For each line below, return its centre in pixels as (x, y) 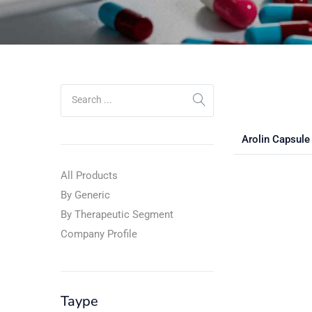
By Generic (85, 195)
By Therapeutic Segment (117, 214)
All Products (89, 175)
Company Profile (99, 234)
